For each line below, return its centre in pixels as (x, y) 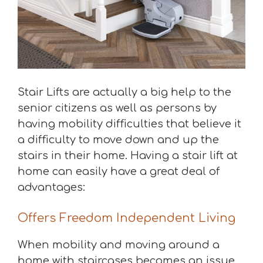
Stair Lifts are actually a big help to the (124, 92)
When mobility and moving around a (119, 245)
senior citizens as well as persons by (117, 108)
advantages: (51, 187)
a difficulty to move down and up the (118, 140)
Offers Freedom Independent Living (127, 218)
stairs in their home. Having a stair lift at (128, 156)
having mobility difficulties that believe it (129, 124)
